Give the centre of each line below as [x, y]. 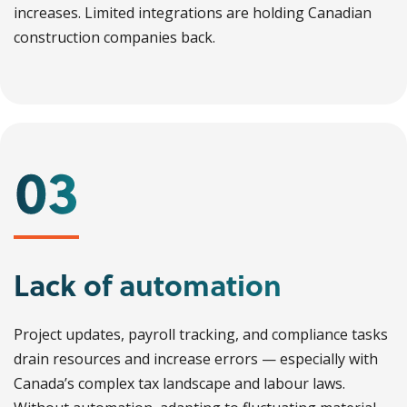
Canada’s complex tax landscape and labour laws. [179, 383]
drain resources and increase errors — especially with [196, 359]
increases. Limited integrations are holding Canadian [193, 13]
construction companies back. [114, 37]
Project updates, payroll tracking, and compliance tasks [201, 334]
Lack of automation [148, 284]
